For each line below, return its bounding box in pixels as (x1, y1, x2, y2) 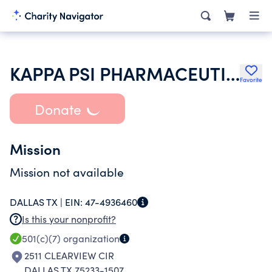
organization (61, 232, 120, 245)
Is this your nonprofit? (22, 212, 116, 225)
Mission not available (10, 164, 124, 180)
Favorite (240, 75, 262, 84)
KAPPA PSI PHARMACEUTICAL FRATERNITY (226, 60, 240, 86)
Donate (34, 99, 81, 118)
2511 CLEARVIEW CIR (24, 249, 114, 262)
